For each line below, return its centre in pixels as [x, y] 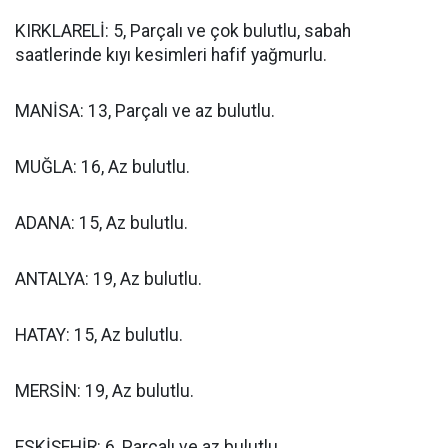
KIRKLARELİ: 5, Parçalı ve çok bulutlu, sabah [183, 31]
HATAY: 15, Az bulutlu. [99, 335]
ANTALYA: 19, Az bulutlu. [108, 279]
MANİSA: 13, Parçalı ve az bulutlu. [145, 111]
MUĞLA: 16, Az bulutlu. [102, 167]
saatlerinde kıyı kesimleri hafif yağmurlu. [171, 55]
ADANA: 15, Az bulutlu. [101, 223]
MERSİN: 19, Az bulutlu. [104, 391]
